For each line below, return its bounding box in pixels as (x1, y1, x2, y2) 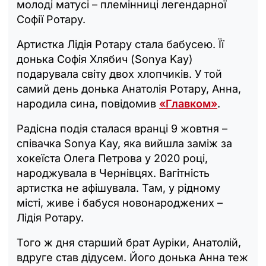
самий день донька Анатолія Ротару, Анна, (17, 82, 241, 95)
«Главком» (159, 97, 217, 110)
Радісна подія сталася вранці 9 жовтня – (17, 122, 227, 135)
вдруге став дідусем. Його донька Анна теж (17, 251, 248, 264)
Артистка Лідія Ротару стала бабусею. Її (17, 37, 224, 50)
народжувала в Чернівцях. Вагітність (17, 166, 210, 179)
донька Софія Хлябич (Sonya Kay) (17, 52, 193, 65)
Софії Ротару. (17, 12, 88, 26)
